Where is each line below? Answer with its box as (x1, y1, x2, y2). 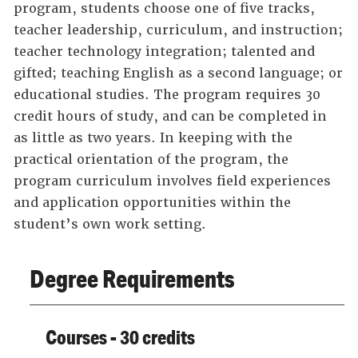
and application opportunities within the (14, 194, 291, 211)
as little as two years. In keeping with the (14, 129, 292, 146)
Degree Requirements (30, 264, 234, 293)
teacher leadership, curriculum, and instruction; (14, 22, 343, 38)
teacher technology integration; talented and (14, 43, 315, 60)
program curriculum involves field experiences (14, 173, 331, 189)
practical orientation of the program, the (14, 151, 288, 168)
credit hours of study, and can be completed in (14, 108, 327, 125)
